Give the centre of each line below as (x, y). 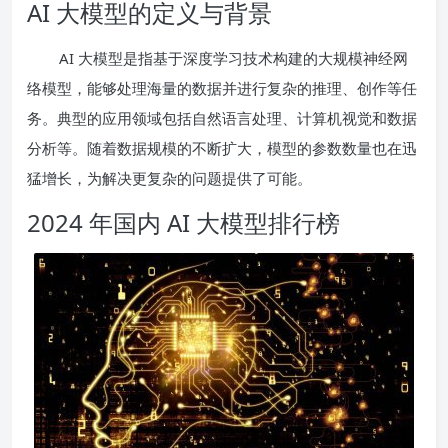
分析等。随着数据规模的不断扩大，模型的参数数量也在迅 (222, 148)
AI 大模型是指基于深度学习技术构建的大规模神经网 (233, 58)
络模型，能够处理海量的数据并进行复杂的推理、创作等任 (222, 88)
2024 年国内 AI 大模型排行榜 (183, 223)
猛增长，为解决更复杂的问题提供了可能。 (169, 178)
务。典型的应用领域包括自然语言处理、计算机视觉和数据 (222, 118)
